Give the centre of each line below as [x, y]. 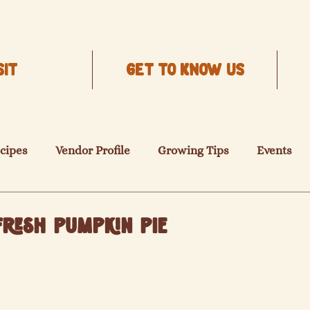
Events [274, 150]
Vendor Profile [93, 150]
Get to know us [185, 70]
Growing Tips [193, 150]
